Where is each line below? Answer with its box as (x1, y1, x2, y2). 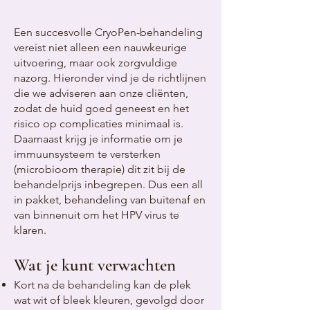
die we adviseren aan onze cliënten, (14, 86, 188, 100)
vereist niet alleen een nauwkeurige (14, 41, 187, 54)
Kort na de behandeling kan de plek (14, 278, 191, 291)
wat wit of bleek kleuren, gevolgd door (14, 293, 204, 307)
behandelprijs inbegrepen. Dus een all (14, 178, 203, 191)
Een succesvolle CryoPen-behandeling (14, 26, 203, 39)
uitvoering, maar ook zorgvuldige (14, 56, 177, 69)
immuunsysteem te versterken (14, 147, 161, 161)
